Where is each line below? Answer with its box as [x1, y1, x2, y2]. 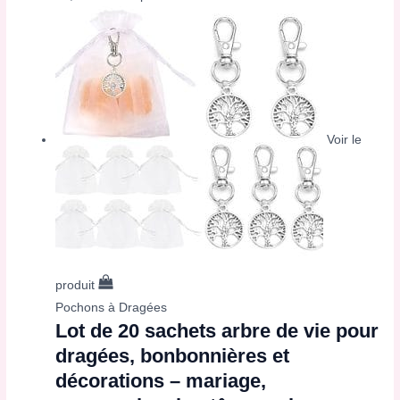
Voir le [327, 132, 362, 146]
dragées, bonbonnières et [55, 345, 290, 368]
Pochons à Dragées [55, 301, 168, 315]
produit [55, 279, 99, 293]
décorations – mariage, [55, 370, 267, 393]
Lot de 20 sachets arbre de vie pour [55, 320, 379, 343]
